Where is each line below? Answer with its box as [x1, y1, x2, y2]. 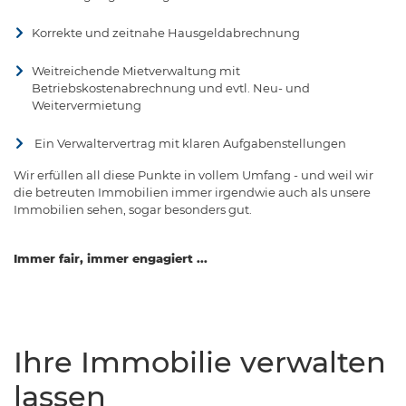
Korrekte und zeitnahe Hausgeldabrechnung [32, 24, 300, 40]
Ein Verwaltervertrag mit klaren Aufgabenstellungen [32, 135, 346, 150]
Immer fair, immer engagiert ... [14, 250, 208, 266]
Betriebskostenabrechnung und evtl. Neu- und [32, 80, 310, 95]
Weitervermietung [32, 97, 141, 112]
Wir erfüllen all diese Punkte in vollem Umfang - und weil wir [14, 167, 373, 182]
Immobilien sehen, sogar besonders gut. [14, 201, 252, 217]
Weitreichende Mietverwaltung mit [32, 63, 240, 78]
